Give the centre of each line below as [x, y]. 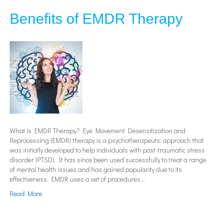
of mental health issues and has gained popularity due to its [96, 170]
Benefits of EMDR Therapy [96, 19]
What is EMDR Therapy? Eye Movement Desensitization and [98, 131]
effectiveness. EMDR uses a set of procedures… [77, 179]
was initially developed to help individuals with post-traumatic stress [107, 150]
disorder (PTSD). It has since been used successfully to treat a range [108, 160]
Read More [26, 194]
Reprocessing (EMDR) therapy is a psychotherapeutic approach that [107, 140]
